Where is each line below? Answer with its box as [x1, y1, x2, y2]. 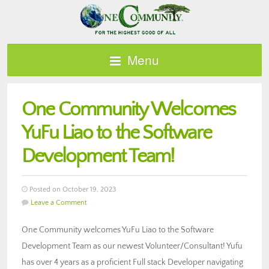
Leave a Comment [31, 198, 87, 207]
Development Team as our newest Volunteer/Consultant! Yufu [22, 241, 243, 251]
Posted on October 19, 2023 [28, 185, 116, 193]
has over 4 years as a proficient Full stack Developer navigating [22, 257, 243, 267]
